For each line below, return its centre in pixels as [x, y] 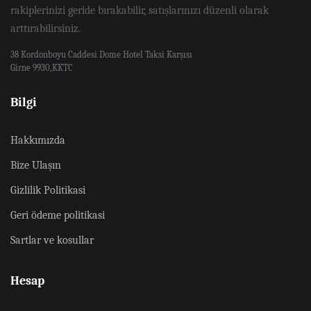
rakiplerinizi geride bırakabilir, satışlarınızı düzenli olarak [140, 10]
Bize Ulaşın [36, 165]
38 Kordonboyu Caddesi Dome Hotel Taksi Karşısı [101, 54]
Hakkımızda [38, 140]
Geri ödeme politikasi [58, 215]
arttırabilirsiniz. [45, 28]
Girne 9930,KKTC [42, 68]
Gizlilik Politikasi [48, 190]
